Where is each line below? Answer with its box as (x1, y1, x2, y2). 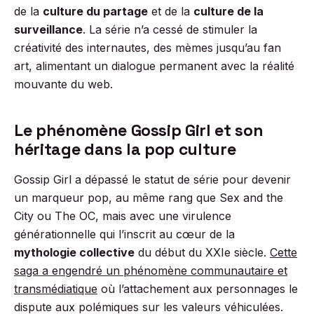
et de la (148, 4, 193, 18)
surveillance (14, 22, 83, 36)
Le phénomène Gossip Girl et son (14, 120, 264, 141)
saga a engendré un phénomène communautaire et (14, 264, 287, 278)
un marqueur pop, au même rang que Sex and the (14, 191, 283, 205)
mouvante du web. (14, 77, 113, 91)
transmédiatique (14, 282, 97, 296)
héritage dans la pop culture (14, 139, 240, 160)
